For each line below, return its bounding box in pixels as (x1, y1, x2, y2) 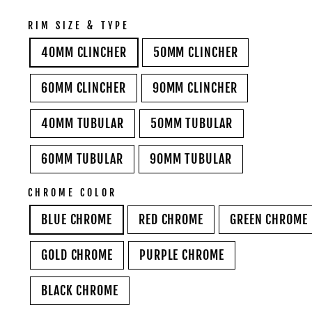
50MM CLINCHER (153, 45, 238, 60)
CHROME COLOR (28, 187, 117, 198)
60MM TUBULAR (41, 151, 123, 166)
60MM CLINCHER (41, 80, 126, 95)
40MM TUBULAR (41, 116, 124, 131)
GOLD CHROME (41, 247, 113, 263)
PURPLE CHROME (139, 247, 224, 263)
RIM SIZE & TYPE (28, 19, 130, 31)
